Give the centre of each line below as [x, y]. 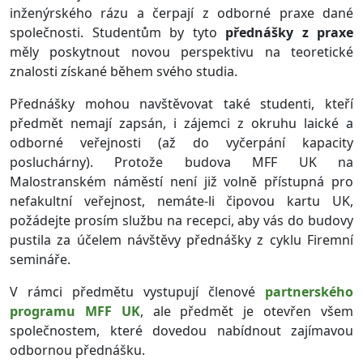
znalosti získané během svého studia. [124, 71]
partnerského [309, 292]
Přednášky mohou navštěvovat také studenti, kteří [181, 104]
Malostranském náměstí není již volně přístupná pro [181, 181]
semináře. [40, 259]
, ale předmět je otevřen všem [247, 311]
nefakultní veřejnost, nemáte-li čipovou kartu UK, [181, 201]
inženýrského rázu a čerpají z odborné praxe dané [181, 13]
